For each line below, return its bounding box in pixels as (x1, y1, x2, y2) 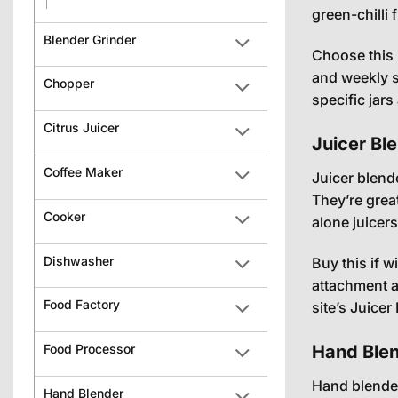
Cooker (44, 208, 85, 224)
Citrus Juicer (44, 120, 119, 136)
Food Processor (44, 341, 135, 357)
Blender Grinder (44, 31, 136, 47)
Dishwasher (44, 252, 114, 268)
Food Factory (44, 297, 120, 313)
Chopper (44, 76, 94, 92)
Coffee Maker (44, 163, 123, 179)
